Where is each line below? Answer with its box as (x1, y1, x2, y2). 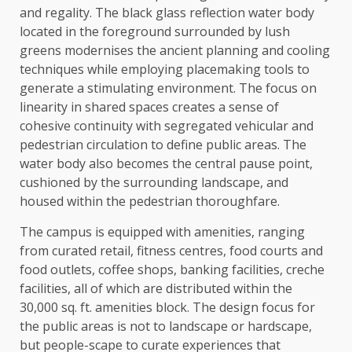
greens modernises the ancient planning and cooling (20, 42, 330, 60)
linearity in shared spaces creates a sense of (20, 98, 279, 116)
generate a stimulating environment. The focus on (20, 79, 317, 97)
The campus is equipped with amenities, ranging (20, 223, 305, 241)
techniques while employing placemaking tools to (20, 60, 310, 79)
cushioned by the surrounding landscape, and (20, 174, 288, 192)
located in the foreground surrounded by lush (20, 23, 290, 41)
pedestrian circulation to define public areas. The (20, 136, 306, 154)
